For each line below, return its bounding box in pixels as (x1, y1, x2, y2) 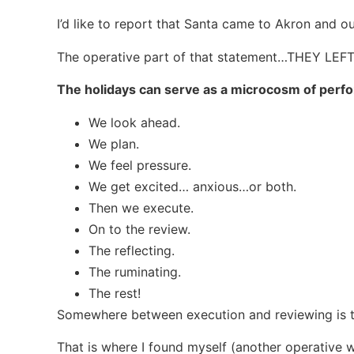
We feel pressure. (88, 156, 191, 173)
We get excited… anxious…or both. (88, 178, 296, 194)
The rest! (88, 284, 141, 301)
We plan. (88, 135, 139, 152)
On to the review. (88, 220, 190, 237)
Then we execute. (88, 199, 194, 216)
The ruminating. (88, 263, 181, 280)
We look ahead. (88, 114, 180, 130)
